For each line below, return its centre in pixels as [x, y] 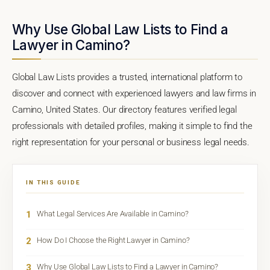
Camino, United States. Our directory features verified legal [124, 109]
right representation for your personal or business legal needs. [131, 142]
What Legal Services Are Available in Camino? [113, 213]
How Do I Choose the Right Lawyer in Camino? [113, 240]
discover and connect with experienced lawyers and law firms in [134, 93]
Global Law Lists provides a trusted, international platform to [127, 77]
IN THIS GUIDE [53, 182]
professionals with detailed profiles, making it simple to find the [132, 126]
